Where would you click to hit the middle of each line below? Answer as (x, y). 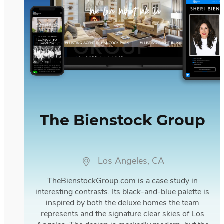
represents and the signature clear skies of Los (122, 214)
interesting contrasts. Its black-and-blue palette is (122, 192)
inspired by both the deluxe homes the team (122, 203)
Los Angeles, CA (131, 161)
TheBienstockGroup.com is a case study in (122, 181)
